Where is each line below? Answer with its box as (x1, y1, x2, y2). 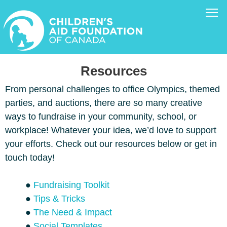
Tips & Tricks (33, 194, 85, 204)
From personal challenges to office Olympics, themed (5, 84, 220, 94)
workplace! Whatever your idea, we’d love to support (5, 125, 216, 135)
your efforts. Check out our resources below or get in (5, 139, 217, 149)
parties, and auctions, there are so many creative (5, 98, 202, 108)
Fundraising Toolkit (33, 180, 109, 190)
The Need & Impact (33, 207, 112, 217)
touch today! (5, 153, 55, 163)
